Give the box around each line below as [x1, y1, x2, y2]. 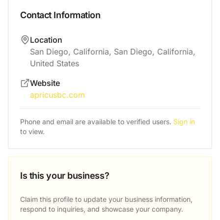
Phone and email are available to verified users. [20, 117, 171, 126]
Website [30, 78, 60, 88]
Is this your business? [20, 170, 110, 181]
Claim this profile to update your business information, [20, 195, 192, 203]
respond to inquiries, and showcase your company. [20, 205, 183, 213]
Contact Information [20, 10, 101, 20]
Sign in [173, 117, 195, 126]
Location [30, 35, 62, 45]
